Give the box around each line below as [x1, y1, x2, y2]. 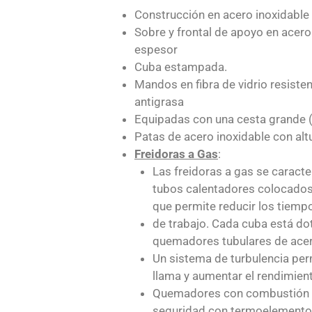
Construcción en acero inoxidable [134, 7, 309, 22]
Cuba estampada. [134, 59, 227, 74]
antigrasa [134, 94, 184, 109]
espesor [134, 42, 178, 56]
